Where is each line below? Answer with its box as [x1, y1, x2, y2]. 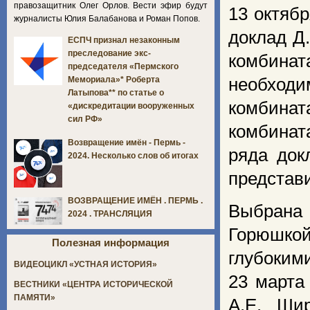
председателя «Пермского [68, 62, 179, 72]
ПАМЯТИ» [14, 293, 55, 303]
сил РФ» [68, 114, 102, 125]
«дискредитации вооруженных [68, 101, 194, 111]
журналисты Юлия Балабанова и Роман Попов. [14, 13, 202, 24]
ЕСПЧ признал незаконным [68, 35, 180, 46]
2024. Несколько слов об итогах [68, 151, 199, 161]
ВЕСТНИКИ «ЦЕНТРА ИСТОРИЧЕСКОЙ [14, 280, 173, 290]
